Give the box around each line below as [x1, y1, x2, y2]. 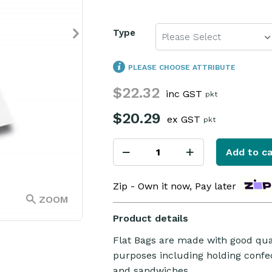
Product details [112, 212, 188, 224]
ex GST [166, 114, 200, 125]
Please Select [161, 32, 221, 42]
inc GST [165, 88, 202, 100]
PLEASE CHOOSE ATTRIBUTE [125, 63, 236, 72]
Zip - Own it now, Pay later [112, 180, 236, 192]
